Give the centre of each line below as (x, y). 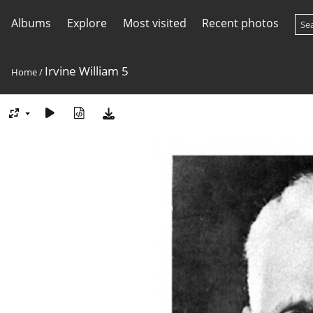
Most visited (154, 23)
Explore (87, 23)
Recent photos (241, 23)
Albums (31, 23)
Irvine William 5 (87, 71)
